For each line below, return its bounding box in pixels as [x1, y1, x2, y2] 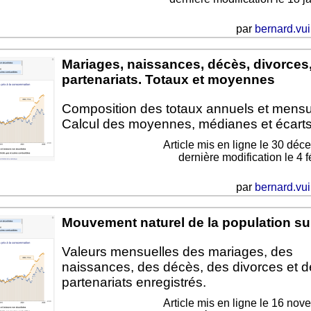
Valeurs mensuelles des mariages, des [61, 244, 293, 260]
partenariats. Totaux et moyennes [61, 72, 275, 87]
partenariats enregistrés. [61, 275, 206, 290]
